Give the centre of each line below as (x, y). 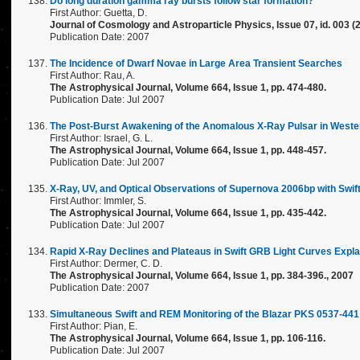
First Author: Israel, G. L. (101, 138)
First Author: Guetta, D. (98, 13)
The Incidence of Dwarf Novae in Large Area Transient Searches (196, 63)
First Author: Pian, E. (94, 326)
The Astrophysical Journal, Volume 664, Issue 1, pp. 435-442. (188, 213)
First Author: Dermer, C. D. (106, 264)
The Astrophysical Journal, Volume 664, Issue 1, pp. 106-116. (188, 338)
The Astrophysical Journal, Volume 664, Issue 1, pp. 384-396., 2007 (202, 276)
